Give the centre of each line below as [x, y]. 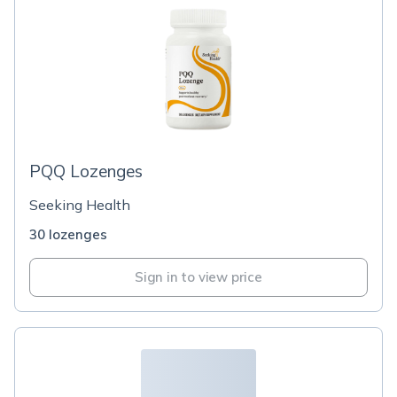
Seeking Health [80, 205]
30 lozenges [68, 234]
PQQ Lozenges [86, 171]
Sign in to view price [198, 277]
